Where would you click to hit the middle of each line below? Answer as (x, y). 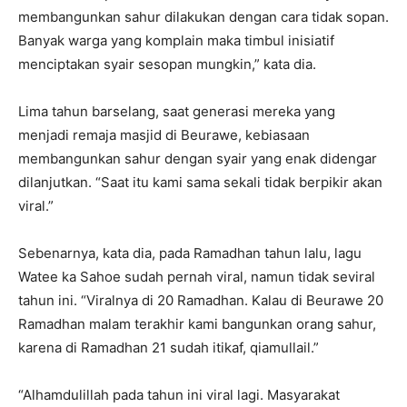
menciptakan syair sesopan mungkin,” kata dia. (167, 64)
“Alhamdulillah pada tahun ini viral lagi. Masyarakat (179, 394)
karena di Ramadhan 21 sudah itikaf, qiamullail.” (169, 347)
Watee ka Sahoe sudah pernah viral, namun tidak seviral (197, 276)
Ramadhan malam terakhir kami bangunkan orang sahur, (197, 323)
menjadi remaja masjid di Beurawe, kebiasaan (164, 134)
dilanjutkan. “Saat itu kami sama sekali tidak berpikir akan (200, 182)
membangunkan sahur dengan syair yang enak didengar (198, 158)
